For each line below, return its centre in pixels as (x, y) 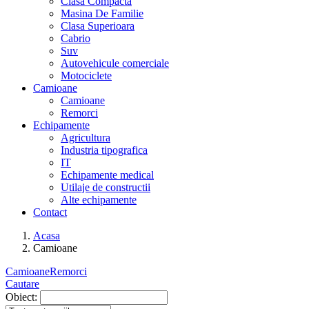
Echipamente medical (107, 175)
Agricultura (86, 138)
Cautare (22, 284)
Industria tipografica (104, 150)
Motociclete (86, 76)
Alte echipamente (99, 200)
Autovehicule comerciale (115, 63)
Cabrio (76, 38)
